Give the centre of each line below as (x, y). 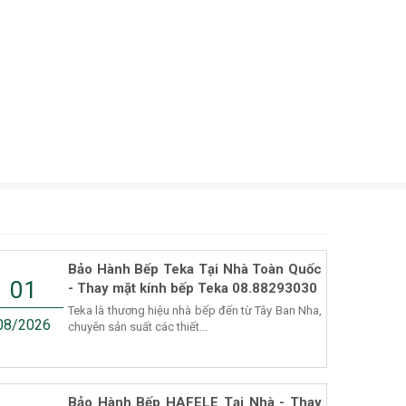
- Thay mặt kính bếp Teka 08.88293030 (193, 288)
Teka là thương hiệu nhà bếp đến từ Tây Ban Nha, (195, 310)
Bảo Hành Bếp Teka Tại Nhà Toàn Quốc (195, 269)
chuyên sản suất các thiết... (138, 326)
